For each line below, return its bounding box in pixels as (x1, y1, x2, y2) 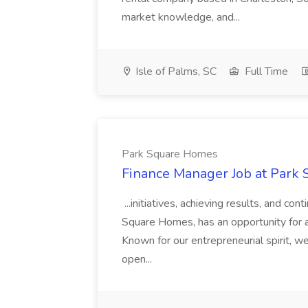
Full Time (242, 64, 288, 79)
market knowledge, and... (122, 10, 243, 25)
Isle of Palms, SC (133, 64, 217, 79)
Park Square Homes (122, 146, 218, 162)
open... (122, 252, 155, 267)
